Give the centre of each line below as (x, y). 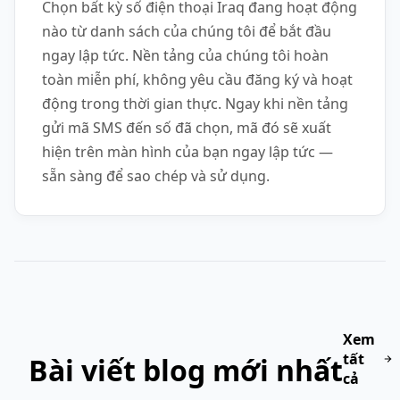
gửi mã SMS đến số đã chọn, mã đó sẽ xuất (187, 127)
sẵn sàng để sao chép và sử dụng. (156, 175)
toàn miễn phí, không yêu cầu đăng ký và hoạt (197, 79)
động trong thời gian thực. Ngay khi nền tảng (195, 103)
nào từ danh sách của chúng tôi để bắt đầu (187, 31)
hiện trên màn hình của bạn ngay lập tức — (187, 151)
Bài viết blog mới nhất (186, 370)
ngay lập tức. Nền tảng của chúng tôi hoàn (185, 55)
